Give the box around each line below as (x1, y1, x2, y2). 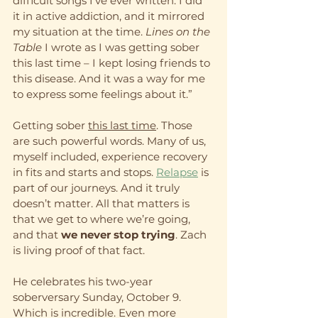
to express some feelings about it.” (13, 87, 192, 101)
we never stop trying (61, 227, 175, 241)
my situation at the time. (13, 24, 146, 38)
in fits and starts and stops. (13, 165, 156, 179)
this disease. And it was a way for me (13, 71, 208, 85)
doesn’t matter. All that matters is (13, 196, 192, 210)
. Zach (175, 227, 209, 241)
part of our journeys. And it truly (13, 180, 182, 194)
